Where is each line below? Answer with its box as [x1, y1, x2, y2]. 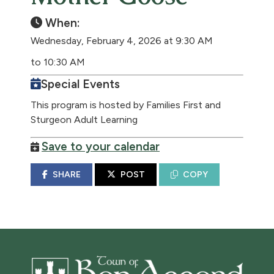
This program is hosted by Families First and [31, 99, 221, 111]
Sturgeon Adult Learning [31, 114, 138, 125]
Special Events [41, 77, 120, 91]
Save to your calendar [42, 139, 160, 154]
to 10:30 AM [31, 56, 85, 68]
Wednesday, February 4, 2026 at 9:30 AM [31, 35, 213, 46]
